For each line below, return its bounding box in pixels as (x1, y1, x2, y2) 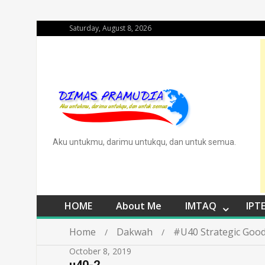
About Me (116, 199, 161, 212)
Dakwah (117, 225, 153, 238)
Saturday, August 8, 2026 (69, 23, 151, 33)
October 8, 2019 (69, 245, 131, 257)
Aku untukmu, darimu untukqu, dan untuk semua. (53, 137, 236, 147)
